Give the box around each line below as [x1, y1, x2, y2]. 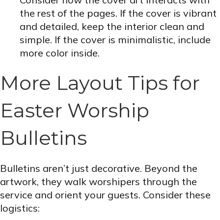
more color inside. [20, 47, 100, 59]
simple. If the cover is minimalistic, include [20, 33, 211, 46]
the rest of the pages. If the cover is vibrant [20, 7, 217, 20]
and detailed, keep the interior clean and [20, 20, 204, 33]
